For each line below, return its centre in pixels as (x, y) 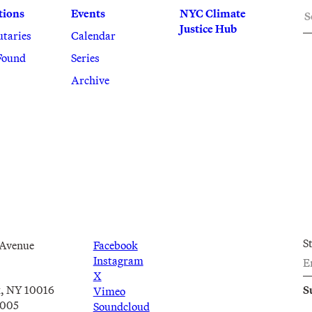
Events (88, 14)
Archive (90, 80)
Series (85, 58)
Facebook (115, 245)
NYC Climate (213, 14)
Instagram (118, 261)
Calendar (93, 36)
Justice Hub (209, 29)
